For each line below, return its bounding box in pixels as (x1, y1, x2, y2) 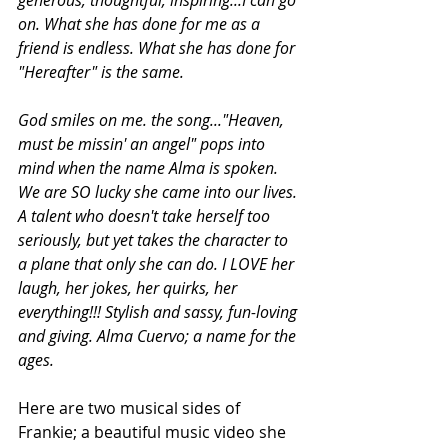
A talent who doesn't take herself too (18, 204, 274, 227)
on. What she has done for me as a (18, 12, 264, 35)
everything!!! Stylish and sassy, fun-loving (18, 300, 301, 323)
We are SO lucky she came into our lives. (18, 180, 301, 203)
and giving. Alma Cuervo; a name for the (18, 324, 300, 347)
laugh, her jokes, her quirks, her (18, 276, 241, 299)
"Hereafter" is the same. (18, 60, 192, 83)
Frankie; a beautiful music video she (18, 420, 290, 443)
